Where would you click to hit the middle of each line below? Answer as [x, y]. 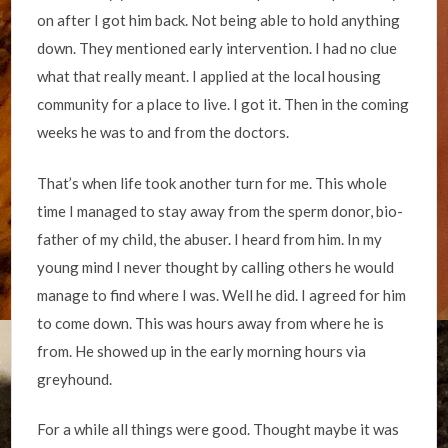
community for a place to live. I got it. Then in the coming [223, 104]
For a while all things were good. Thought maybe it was [218, 429]
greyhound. [75, 378]
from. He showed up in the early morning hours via [202, 350]
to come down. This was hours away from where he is [211, 322]
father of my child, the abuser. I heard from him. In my [210, 238]
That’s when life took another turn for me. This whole [212, 182]
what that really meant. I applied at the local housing [209, 76]
